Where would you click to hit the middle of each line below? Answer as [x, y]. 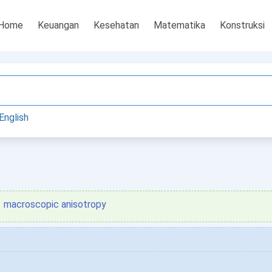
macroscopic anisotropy [55, 204]
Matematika [179, 25]
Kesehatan [116, 25]
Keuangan [58, 25]
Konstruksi [242, 25]
